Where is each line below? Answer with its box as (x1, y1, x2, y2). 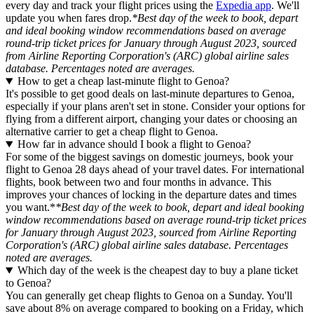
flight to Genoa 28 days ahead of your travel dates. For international (6, 163, 304, 176)
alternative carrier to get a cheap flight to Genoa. (6, 125, 218, 138)
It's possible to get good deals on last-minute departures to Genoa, (6, 88, 294, 100)
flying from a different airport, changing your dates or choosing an (6, 113, 297, 125)
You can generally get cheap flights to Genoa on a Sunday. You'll (6, 289, 292, 302)
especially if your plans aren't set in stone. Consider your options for (6, 100, 305, 113)
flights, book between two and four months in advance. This (6, 176, 271, 189)
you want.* (6, 201, 55, 214)
